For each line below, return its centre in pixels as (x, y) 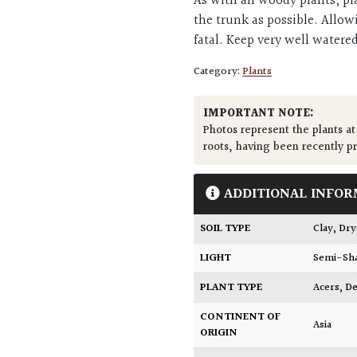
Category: (218, 72)
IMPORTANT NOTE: (259, 114)
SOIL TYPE (226, 229)
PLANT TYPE (231, 288)
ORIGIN (219, 333)
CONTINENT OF (241, 318)
